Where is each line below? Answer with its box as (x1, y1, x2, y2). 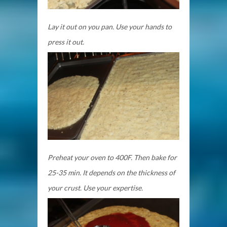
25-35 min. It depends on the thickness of (48, 168, 175, 177)
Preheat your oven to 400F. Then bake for (48, 153, 177, 162)
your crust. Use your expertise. (48, 183, 143, 193)
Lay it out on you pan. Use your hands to (48, 22, 172, 31)
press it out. (48, 37, 86, 46)
